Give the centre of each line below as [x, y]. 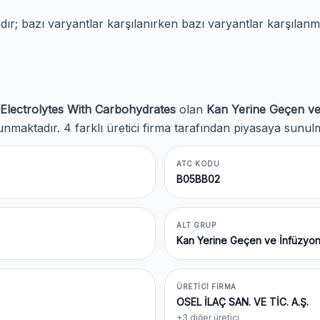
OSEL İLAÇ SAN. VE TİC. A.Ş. [242, 302]
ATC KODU [198, 164]
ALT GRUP [196, 225]
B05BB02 [198, 179]
